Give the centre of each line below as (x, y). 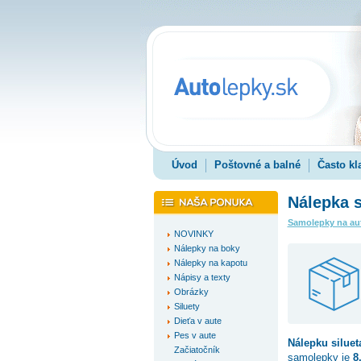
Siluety (187, 306)
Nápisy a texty (202, 277)
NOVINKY (193, 234)
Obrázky (191, 292)
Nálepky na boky (207, 248)
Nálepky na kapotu (210, 263)
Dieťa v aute (197, 321)
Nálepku (309, 343)
